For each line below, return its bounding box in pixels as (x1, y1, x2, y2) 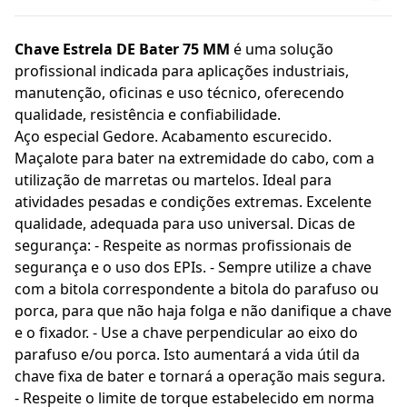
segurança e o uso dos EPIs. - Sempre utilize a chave (15, 257, 372, 278)
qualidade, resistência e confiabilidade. (15, 104, 281, 125)
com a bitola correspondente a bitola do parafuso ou (15, 279, 379, 300)
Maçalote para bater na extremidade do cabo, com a (15, 148, 374, 169)
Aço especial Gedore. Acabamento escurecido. (15, 126, 332, 147)
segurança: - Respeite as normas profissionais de (15, 235, 352, 256)
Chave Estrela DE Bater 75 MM (15, 39, 230, 60)
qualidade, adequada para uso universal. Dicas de (15, 213, 355, 234)
